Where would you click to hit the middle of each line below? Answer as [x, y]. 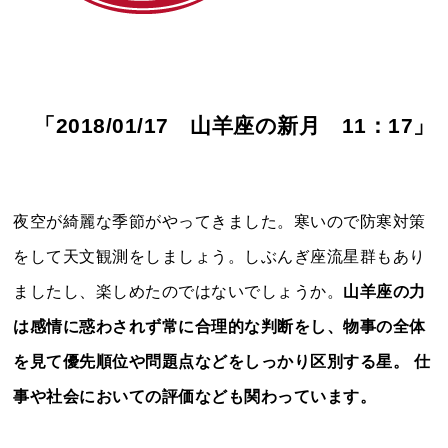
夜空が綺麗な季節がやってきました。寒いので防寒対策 [219, 221]
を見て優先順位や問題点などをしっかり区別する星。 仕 [222, 361]
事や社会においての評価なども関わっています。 [195, 396]
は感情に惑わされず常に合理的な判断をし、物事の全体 [219, 326]
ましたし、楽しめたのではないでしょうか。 [178, 291]
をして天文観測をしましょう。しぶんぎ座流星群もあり [219, 256]
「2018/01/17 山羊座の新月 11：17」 [234, 126]
